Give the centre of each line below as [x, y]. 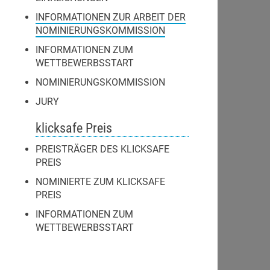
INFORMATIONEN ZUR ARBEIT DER [111, 17]
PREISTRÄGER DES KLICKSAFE [102, 149]
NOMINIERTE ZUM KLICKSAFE [100, 182]
